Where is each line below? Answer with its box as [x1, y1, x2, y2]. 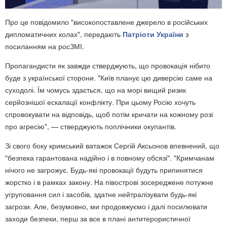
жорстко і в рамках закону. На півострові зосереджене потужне [5, 177, 213, 187]
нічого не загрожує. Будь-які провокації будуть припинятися [5, 165, 203, 175]
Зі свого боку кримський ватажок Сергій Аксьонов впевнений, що [5, 140, 219, 151]
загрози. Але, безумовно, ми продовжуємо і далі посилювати [5, 201, 207, 212]
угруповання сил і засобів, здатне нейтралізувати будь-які [5, 189, 197, 200]
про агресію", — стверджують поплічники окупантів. [5, 121, 176, 132]
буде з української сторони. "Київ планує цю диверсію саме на [5, 72, 212, 83]
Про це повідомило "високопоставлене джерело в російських [5, 17, 208, 27]
